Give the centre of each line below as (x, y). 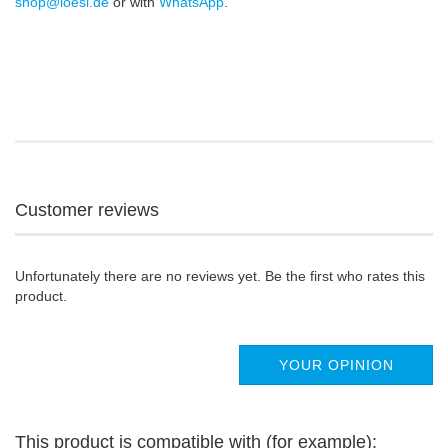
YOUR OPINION (336, 365)
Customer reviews (87, 210)
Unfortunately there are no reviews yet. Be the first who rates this (220, 276)
